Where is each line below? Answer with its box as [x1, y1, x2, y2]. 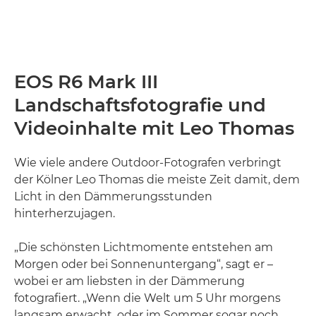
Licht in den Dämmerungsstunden [14, 190, 212, 204]
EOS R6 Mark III [14, 71, 158, 94]
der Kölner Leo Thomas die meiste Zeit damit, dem [14, 173, 300, 187]
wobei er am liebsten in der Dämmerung [14, 274, 245, 288]
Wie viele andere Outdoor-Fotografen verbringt [14, 156, 281, 170]
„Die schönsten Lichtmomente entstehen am [14, 241, 273, 255]
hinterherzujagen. [14, 207, 115, 221]
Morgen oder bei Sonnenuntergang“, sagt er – [14, 257, 273, 272]
